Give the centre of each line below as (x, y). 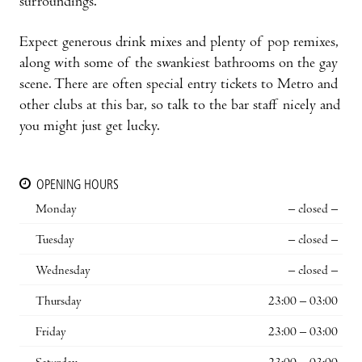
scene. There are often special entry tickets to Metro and (179, 85)
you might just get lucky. (90, 127)
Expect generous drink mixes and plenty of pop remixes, (179, 43)
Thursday (59, 302)
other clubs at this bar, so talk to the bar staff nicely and (180, 106)
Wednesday (63, 271)
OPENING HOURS (78, 185)
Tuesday (55, 240)
